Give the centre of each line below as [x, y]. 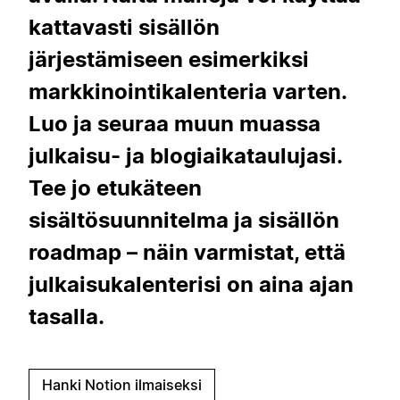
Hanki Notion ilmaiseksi [122, 384]
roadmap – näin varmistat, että [187, 252]
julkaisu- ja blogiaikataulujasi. [185, 155]
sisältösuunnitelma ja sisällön [184, 220]
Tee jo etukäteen [115, 187]
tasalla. [67, 316]
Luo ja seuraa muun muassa [175, 123]
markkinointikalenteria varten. [187, 91]
